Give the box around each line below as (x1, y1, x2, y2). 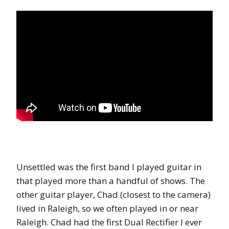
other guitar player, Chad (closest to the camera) (16, 188, 211, 200)
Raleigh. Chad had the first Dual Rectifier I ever (16, 216, 202, 228)
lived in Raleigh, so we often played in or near (16, 202, 198, 214)
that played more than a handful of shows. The (16, 174, 205, 187)
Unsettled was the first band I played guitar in (16, 161, 201, 173)
